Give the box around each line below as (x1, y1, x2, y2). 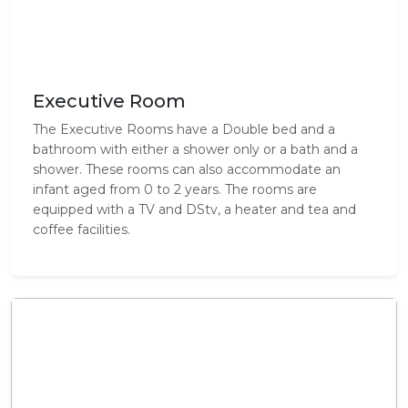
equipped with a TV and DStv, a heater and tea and (33, 201, 356, 218)
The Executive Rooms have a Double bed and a (33, 121, 335, 138)
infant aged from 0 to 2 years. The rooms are (33, 181, 317, 198)
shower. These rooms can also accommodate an (33, 161, 341, 178)
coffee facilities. (33, 221, 130, 238)
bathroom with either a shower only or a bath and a (33, 141, 358, 158)
